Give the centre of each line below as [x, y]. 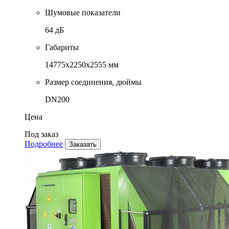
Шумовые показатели [83, 13]
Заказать [83, 145]
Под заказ [41, 134]
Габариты [62, 48]
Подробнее [44, 144]
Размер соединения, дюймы [93, 82]
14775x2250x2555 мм [82, 65]
